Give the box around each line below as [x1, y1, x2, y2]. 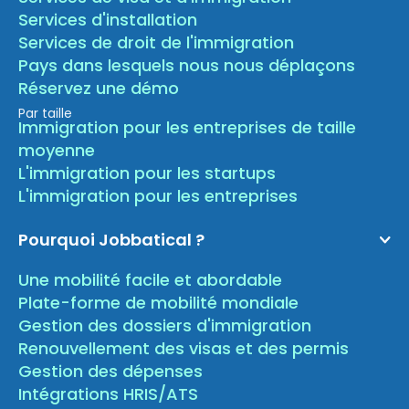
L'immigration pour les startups [18, 162, 277, 185]
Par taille [18, 104, 73, 123]
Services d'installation [18, 8, 198, 32]
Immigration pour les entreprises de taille [18, 116, 357, 140]
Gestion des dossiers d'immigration [18, 314, 312, 338]
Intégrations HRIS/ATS [18, 383, 199, 406]
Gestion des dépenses [18, 360, 204, 383]
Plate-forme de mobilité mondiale [18, 291, 299, 315]
